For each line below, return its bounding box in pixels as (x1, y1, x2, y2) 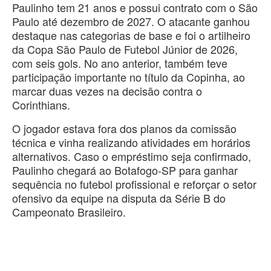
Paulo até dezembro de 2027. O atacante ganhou (12, 13, 250, 29)
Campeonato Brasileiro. (12, 203, 126, 220)
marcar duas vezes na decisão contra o (12, 82, 202, 99)
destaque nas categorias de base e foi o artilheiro (12, 27, 250, 43)
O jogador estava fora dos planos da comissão (12, 120, 237, 136)
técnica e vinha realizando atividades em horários (12, 134, 250, 150)
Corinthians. (12, 96, 70, 113)
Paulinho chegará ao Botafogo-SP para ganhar (12, 162, 238, 178)
